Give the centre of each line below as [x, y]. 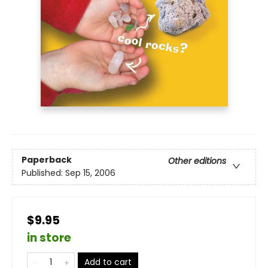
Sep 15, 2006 [90, 173]
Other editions [197, 161]
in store [49, 237]
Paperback [47, 160]
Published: [43, 173]
